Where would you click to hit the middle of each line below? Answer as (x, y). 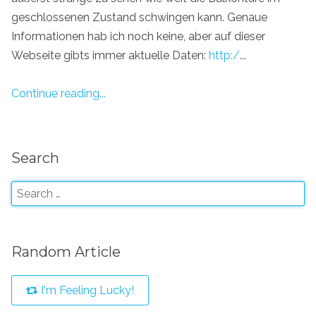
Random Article (66, 251)
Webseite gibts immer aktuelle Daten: (110, 55)
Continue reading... (59, 93)
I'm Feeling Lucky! (86, 290)
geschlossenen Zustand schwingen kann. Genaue (139, 17)
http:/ (224, 55)
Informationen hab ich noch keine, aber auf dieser (138, 36)
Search (35, 158)
